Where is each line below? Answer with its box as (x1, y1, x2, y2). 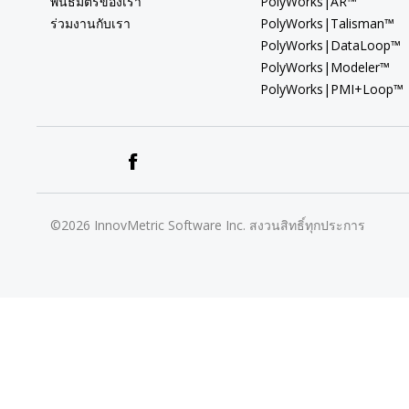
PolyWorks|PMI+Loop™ (259, 80, 404, 99)
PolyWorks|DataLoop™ (259, 37, 401, 55)
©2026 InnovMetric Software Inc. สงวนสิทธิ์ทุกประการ (50, 216, 365, 235)
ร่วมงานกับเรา (50, 15, 131, 33)
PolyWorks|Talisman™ (259, 15, 394, 33)
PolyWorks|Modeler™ (259, 58, 390, 77)
